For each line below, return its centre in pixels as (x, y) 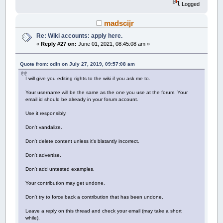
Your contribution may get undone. (65, 183)
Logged (190, 4)
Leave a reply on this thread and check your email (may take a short (104, 211)
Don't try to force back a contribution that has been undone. (95, 197)
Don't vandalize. (44, 127)
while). (33, 218)
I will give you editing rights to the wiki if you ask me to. (88, 78)
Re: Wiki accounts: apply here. (80, 36)
